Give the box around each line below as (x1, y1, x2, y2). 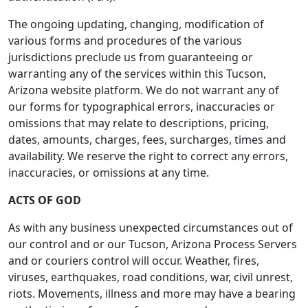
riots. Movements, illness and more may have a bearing (8, 286, 296, 301)
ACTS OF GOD (8, 192, 81, 208)
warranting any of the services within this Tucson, (8, 66, 266, 81)
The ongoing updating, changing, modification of (8, 16, 264, 32)
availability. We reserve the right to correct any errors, (8, 148, 288, 164)
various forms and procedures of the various (8, 33, 242, 48)
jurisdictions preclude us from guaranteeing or (8, 49, 253, 65)
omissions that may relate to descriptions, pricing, (8, 115, 269, 131)
